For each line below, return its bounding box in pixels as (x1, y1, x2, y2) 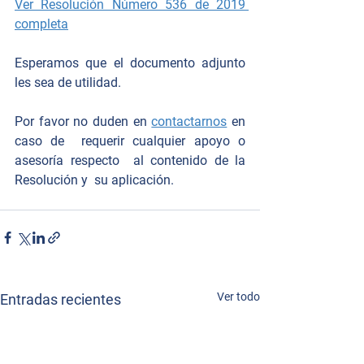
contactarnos (151, 114, 227, 129)
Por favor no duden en (15, 114, 152, 129)
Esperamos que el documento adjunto (15, 55, 245, 71)
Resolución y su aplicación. (15, 172, 177, 188)
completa (15, 16, 68, 32)
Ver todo (217, 290, 260, 303)
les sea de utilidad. (15, 75, 124, 90)
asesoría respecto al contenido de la (15, 153, 245, 168)
